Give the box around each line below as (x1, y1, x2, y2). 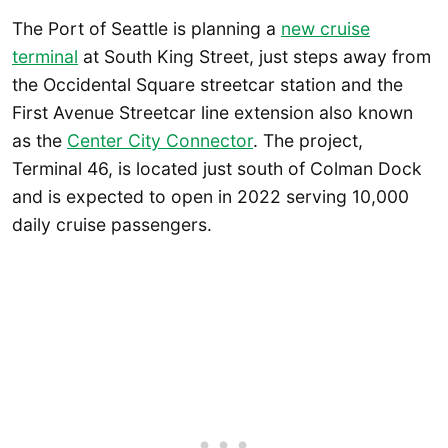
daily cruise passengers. (12, 213, 212, 235)
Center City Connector (67, 129, 253, 151)
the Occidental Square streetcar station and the (12, 73, 403, 95)
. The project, (253, 129, 363, 151)
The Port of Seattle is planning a (12, 17, 281, 39)
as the (12, 129, 67, 151)
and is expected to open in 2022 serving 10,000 (12, 185, 409, 207)
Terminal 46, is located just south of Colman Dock (12, 157, 422, 179)
